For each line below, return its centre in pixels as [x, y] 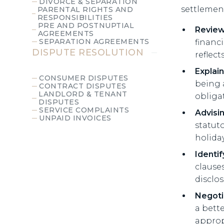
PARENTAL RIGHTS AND [85, 10]
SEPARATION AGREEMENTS [94, 42]
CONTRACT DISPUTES [83, 86]
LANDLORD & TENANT [83, 94]
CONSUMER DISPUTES [84, 78]
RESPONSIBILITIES [75, 18]
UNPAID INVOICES [75, 118]
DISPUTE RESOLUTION [88, 53]
